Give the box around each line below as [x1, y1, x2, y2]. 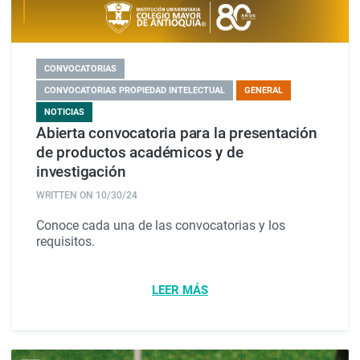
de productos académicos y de [36, 143, 243, 162]
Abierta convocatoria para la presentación [36, 124, 317, 142]
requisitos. [36, 234, 95, 249]
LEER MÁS [152, 283, 208, 297]
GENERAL [244, 84, 283, 96]
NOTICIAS [44, 106, 84, 117]
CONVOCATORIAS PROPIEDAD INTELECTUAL [44, 84, 225, 96]
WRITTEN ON [36, 190, 96, 201]
